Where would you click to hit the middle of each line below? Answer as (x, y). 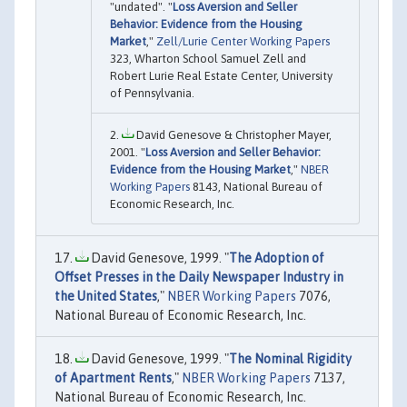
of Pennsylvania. (152, 94)
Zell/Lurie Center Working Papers (243, 42)
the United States (106, 297)
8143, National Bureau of (256, 187)
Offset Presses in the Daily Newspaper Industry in (199, 278)
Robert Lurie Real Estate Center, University (221, 76)
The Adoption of (277, 258)
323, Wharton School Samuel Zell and (208, 59)
